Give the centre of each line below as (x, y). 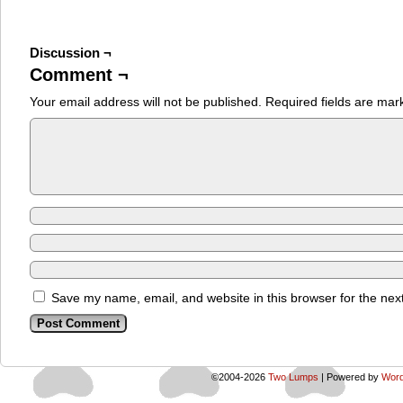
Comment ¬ (79, 75)
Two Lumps (293, 377)
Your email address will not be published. (146, 102)
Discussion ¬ (71, 53)
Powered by (352, 377)
